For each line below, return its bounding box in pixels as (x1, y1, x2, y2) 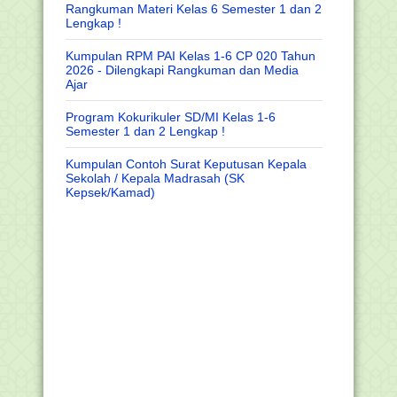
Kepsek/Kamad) (66, 185, 155, 200)
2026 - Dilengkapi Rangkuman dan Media (66, 63, 299, 78)
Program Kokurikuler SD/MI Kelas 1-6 (66, 110, 276, 125)
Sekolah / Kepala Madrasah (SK (66, 171, 245, 186)
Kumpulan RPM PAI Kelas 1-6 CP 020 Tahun (66, 49, 315, 64)
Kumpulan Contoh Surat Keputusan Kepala (66, 157, 307, 172)
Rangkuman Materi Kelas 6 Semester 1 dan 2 (66, 2, 322, 17)
